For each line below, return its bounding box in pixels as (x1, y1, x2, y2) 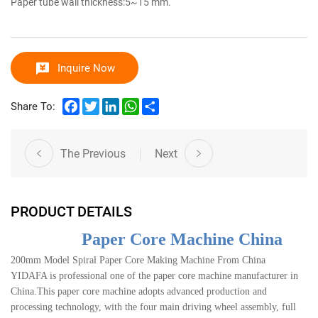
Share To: (11, 99, 55, 114)
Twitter (99, 95, 133, 110)
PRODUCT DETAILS (11, 201, 132, 220)
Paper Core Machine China (81, 229, 283, 248)
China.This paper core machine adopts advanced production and (11, 285, 267, 297)
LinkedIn (119, 95, 159, 110)
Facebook (79, 95, 126, 110)
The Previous (60, 145, 126, 160)
